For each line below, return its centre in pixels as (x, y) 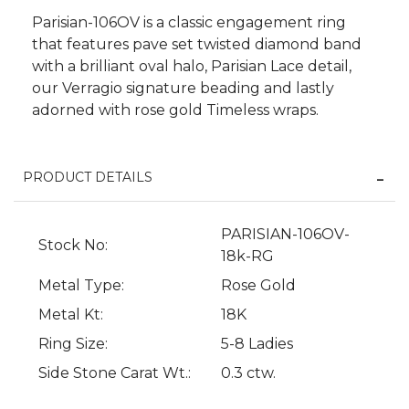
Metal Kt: (71, 315)
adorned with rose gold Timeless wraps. (175, 110)
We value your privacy (147, 218)
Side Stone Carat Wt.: (115, 373)
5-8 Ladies (257, 344)
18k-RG (247, 257)
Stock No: (73, 246)
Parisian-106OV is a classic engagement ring (189, 23)
